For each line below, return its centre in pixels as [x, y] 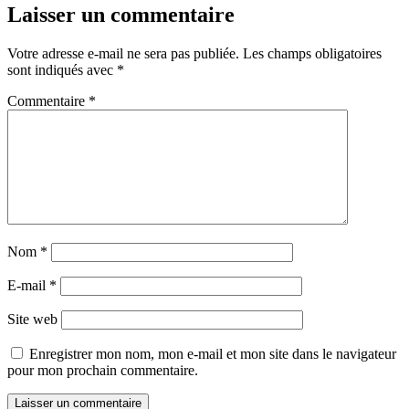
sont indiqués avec [62, 69]
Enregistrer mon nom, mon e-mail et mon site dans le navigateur [213, 353]
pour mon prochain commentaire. [103, 370]
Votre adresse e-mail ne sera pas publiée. [123, 53]
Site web [32, 319]
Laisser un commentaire [121, 14]
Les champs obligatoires [312, 53]
